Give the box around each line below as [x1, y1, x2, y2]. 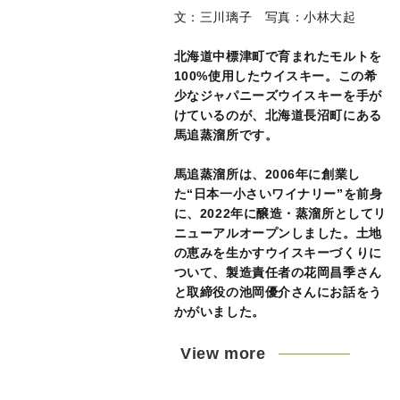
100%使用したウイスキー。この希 [173, 69, 378, 83]
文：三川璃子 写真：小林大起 [173, 10, 356, 24]
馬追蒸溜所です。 [173, 128, 279, 142]
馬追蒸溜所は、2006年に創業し [173, 167, 361, 181]
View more [180, 345, 266, 362]
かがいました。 [173, 304, 265, 319]
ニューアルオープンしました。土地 [173, 226, 382, 240]
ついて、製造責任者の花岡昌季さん [173, 265, 382, 279]
